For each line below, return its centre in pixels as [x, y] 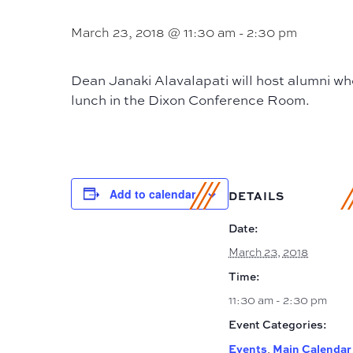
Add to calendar [152, 193]
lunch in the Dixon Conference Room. [190, 99]
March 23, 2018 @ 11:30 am [153, 32]
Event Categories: [278, 325]
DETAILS [256, 195]
